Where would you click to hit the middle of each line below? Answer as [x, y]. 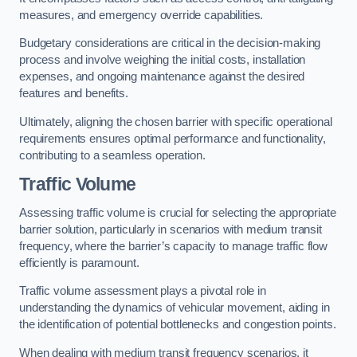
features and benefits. [74, 94]
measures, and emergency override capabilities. [141, 15]
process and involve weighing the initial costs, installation [163, 60]
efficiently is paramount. [79, 263]
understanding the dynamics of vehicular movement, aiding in [175, 308]
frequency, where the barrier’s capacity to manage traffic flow [173, 246]
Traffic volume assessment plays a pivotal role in [143, 291]
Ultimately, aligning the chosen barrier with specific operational [176, 122]
